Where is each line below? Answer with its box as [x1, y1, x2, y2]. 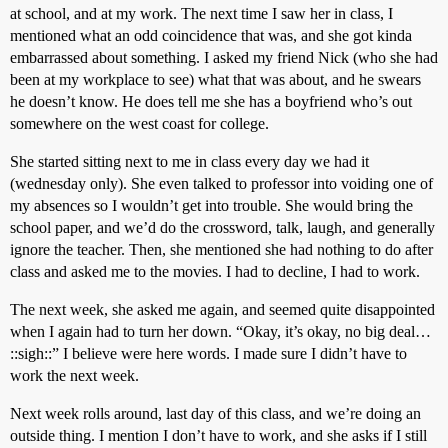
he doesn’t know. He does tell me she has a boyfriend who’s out [10, 93, 412, 110]
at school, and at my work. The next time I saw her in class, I [10, 5, 393, 22]
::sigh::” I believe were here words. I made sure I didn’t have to [10, 345, 407, 362]
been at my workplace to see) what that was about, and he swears [10, 71, 421, 88]
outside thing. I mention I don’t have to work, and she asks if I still [10, 427, 427, 444]
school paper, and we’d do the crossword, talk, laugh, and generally [10, 219, 435, 236]
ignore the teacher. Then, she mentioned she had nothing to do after [10, 241, 433, 258]
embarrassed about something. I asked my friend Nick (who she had [10, 49, 438, 66]
